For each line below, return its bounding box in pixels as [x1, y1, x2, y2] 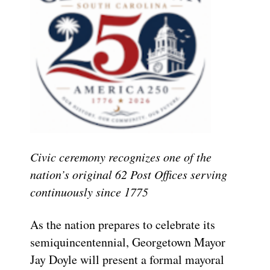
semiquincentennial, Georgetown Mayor [30, 234, 225, 251]
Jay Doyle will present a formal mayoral [30, 251, 224, 268]
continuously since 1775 [30, 184, 148, 200]
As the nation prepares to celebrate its [30, 216, 215, 233]
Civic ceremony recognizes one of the [30, 149, 212, 165]
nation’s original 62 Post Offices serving [30, 166, 227, 183]
